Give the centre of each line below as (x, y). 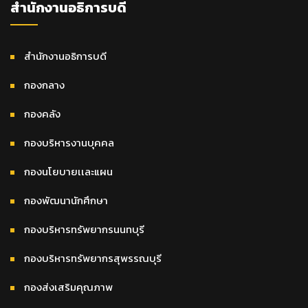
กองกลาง (44, 85)
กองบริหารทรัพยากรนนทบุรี (84, 229)
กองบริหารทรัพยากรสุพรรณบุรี (93, 258)
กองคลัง (42, 113)
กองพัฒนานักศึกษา (66, 200)
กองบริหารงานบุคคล (69, 142)
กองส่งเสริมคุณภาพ (68, 287)
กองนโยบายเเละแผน (68, 171)
